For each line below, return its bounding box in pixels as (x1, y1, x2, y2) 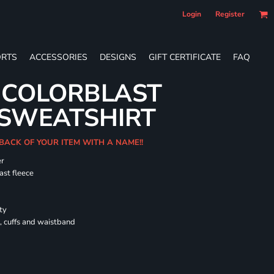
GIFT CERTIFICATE (149, 51, 221, 63)
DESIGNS (100, 51, 136, 63)
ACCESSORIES (29, 51, 87, 63)
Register (215, 9, 245, 19)
